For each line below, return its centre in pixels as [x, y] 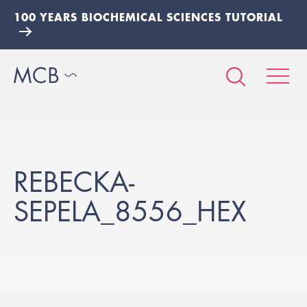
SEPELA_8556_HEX [130, 211]
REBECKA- [74, 182]
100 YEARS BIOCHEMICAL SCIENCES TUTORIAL [148, 17]
